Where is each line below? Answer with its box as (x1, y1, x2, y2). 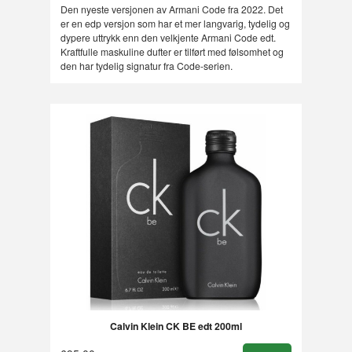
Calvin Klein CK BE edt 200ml (109, 319, 242, 334)
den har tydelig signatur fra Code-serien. (60, 58, 233, 72)
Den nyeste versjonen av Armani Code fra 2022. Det (60, 2, 283, 16)
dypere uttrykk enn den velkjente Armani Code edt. (60, 30, 276, 44)
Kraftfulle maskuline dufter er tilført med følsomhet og (60, 44, 284, 58)
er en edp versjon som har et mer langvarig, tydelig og (60, 16, 290, 30)
